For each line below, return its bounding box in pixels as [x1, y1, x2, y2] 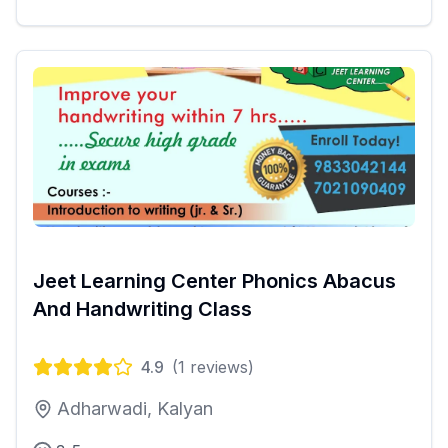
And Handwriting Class [33, 297, 252, 322]
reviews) [185, 357, 254, 378]
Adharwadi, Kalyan [57, 398, 213, 420]
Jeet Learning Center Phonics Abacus [33, 269, 396, 294]
